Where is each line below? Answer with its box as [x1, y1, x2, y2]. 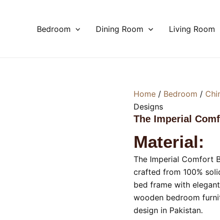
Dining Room [96, 24, 144, 34]
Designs [134, 102, 163, 111]
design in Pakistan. [134, 205, 203, 215]
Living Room [168, 24, 215, 34]
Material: [134, 132, 204, 151]
